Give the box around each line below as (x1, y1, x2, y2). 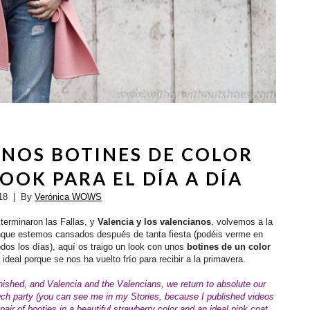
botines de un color (186, 241, 271, 252)
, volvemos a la (210, 217, 273, 227)
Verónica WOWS (35, 192, 102, 202)
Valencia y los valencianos (97, 217, 211, 227)
